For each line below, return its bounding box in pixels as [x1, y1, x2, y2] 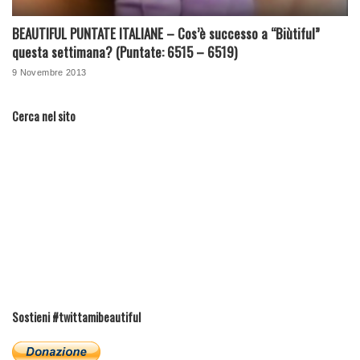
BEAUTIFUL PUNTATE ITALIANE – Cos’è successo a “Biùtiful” [12, 22, 320, 43]
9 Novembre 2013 [12, 67, 87, 77]
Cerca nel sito [12, 107, 76, 125]
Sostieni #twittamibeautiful [12, 308, 141, 325]
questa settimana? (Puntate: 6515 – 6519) [12, 41, 237, 62]
